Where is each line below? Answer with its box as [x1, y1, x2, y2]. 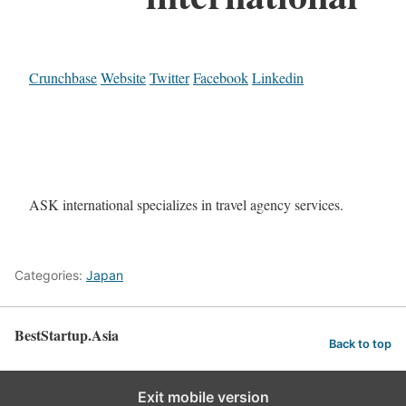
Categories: [14, 266, 86, 283]
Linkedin [252, 67, 304, 87]
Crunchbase [29, 67, 97, 87]
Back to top [329, 337, 391, 352]
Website [101, 67, 146, 87]
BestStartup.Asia [14, 324, 119, 345]
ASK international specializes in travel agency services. [29, 194, 343, 214]
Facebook [193, 67, 248, 87]
